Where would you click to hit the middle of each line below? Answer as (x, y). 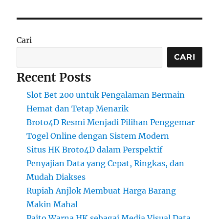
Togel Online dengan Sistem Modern (98, 136)
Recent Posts (54, 77)
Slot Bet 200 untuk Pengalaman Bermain (106, 95)
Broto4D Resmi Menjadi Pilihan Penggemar (111, 122)
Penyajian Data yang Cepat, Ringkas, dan (106, 163)
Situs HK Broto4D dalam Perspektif (95, 149)
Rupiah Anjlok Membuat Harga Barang (101, 190)
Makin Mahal (52, 204)
